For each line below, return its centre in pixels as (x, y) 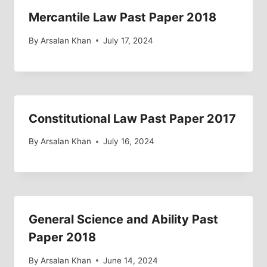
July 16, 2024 (129, 142)
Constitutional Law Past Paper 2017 (132, 118)
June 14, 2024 (131, 260)
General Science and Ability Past (123, 220)
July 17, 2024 (128, 40)
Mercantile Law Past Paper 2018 (122, 18)
